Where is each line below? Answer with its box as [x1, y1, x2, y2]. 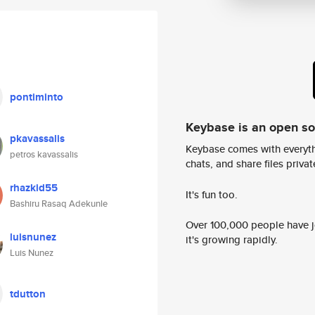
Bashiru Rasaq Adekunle [10, 197, 108, 210]
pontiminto [10, 89, 63, 105]
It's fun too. [186, 186, 238, 202]
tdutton [10, 286, 46, 302]
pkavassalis [10, 131, 65, 146]
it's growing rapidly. [186, 232, 278, 247]
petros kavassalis [10, 148, 78, 161]
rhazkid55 [10, 180, 58, 195]
